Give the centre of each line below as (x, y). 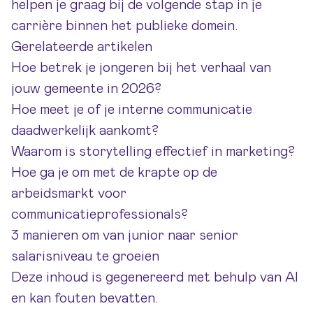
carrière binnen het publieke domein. (125, 26)
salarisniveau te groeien (85, 256)
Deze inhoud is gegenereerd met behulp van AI (155, 277)
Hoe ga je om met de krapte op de (114, 173)
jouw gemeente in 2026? (86, 89)
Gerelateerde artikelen (82, 47)
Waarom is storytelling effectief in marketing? (153, 152)
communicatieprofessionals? (100, 214)
